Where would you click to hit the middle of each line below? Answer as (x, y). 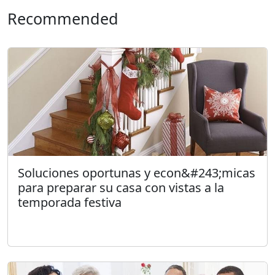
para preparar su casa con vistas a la (121, 187)
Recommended (63, 18)
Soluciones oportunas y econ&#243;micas (137, 172)
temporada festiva (70, 202)
